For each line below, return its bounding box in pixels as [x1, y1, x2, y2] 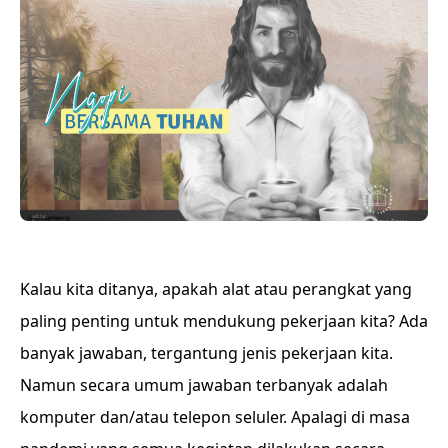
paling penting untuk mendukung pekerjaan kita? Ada [20, 310, 428, 332]
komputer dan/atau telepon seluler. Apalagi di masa [20, 406, 410, 428]
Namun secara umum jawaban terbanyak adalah [20, 374, 388, 396]
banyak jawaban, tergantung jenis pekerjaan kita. [20, 342, 393, 364]
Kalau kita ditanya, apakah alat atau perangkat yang [20, 278, 412, 300]
